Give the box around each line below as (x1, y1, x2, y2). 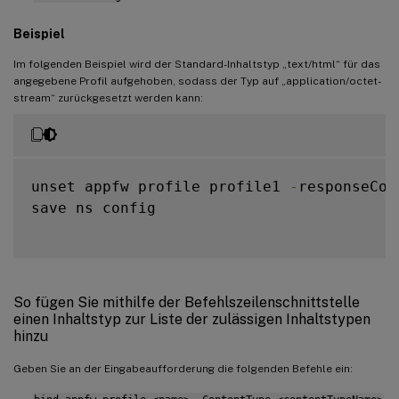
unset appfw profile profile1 (31, 177, 289, 195)
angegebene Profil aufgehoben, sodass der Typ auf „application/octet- (13, 74, 381, 87)
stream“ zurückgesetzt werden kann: (13, 91, 203, 104)
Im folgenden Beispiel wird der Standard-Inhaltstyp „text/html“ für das (13, 57, 380, 70)
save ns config (31, 199, 156, 216)
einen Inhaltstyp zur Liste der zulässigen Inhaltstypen (13, 310, 370, 328)
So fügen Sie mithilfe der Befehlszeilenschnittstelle (13, 293, 360, 311)
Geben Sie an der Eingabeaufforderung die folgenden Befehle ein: (13, 362, 353, 375)
